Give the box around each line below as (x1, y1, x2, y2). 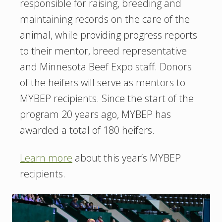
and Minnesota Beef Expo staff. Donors (20, 60, 192, 74)
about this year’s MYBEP (72, 151, 181, 165)
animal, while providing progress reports (20, 28, 197, 42)
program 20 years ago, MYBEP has (20, 108, 171, 121)
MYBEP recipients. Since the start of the (20, 92, 194, 106)
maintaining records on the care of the (20, 12, 190, 26)
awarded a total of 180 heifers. (20, 123, 157, 137)
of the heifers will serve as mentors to (20, 76, 185, 90)
